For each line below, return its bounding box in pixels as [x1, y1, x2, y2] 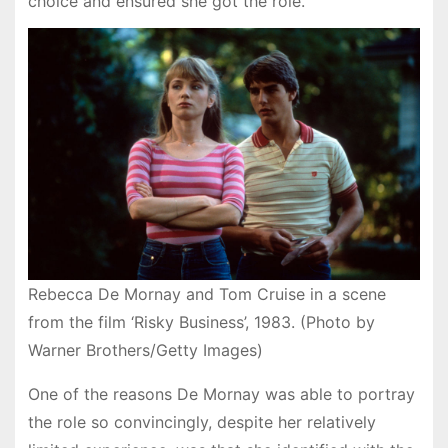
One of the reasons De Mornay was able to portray [27, 384, 415, 405]
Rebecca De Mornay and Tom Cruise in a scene [27, 284, 386, 305]
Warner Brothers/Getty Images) [27, 340, 263, 361]
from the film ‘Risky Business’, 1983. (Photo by [27, 312, 375, 333]
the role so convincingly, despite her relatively [27, 412, 376, 433]
